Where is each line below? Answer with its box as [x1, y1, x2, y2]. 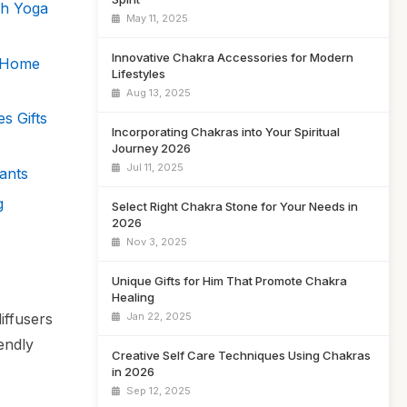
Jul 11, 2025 [124, 161, 184, 174]
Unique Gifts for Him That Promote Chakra [112, 273, 347, 288]
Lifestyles [112, 66, 165, 81]
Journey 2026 [112, 141, 191, 155]
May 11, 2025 [124, 12, 188, 25]
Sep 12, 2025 [124, 384, 191, 397]
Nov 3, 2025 [124, 235, 187, 248]
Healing [112, 290, 154, 304]
